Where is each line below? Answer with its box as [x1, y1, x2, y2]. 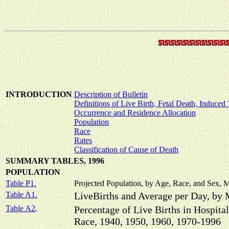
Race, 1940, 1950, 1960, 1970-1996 [74, 216, 221, 227]
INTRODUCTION [6, 90, 72, 99]
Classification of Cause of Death [74, 145, 178, 154]
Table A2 [6, 204, 35, 213]
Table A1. [6, 190, 37, 199]
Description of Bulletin [74, 90, 148, 99]
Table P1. [6, 179, 36, 188]
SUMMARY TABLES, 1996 [6, 156, 104, 165]
